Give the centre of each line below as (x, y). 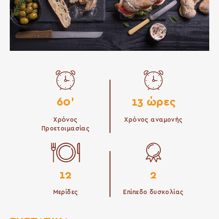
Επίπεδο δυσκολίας (153, 193)
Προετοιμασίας (66, 129)
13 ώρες (153, 103)
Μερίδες (66, 193)
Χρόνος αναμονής (153, 120)
